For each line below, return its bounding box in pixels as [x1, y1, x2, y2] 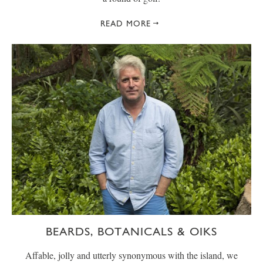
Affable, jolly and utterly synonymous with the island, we [25, 248, 238, 261]
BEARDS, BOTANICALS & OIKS [46, 224, 217, 238]
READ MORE [100, 18, 151, 28]
